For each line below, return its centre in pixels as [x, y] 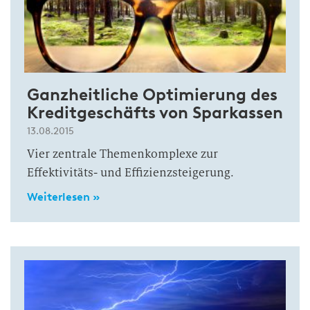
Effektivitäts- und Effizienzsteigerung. [130, 173]
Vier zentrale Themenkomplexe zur [122, 154]
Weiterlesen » [63, 197]
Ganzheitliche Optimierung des [152, 94]
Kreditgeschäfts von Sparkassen [155, 112]
